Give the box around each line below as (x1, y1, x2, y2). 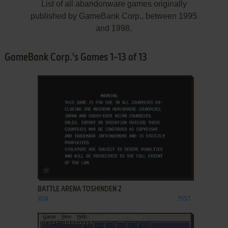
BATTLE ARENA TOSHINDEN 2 (37, 185, 122, 193)
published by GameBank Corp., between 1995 (31, 11, 197, 20)
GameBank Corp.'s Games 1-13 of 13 (4, 52, 147, 63)
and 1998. (96, 23, 132, 33)
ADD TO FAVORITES (52, 164, 104, 172)
